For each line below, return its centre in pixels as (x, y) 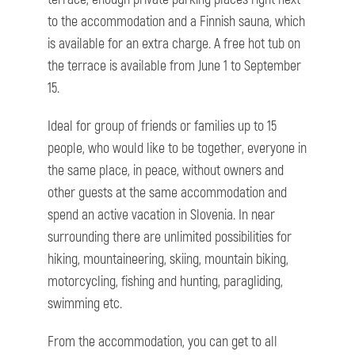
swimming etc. (85, 304)
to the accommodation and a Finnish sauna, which (176, 22)
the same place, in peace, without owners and (166, 171)
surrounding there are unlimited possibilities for (170, 238)
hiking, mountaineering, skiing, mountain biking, (168, 260)
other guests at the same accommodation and (167, 193)
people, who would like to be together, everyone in (177, 149)
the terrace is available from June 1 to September (174, 67)
